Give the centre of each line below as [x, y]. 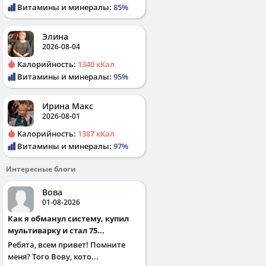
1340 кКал [96, 64]
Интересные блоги [41, 169]
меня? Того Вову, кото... [53, 256]
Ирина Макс [68, 106]
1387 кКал [96, 133]
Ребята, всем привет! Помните [66, 244]
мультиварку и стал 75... [56, 230]
